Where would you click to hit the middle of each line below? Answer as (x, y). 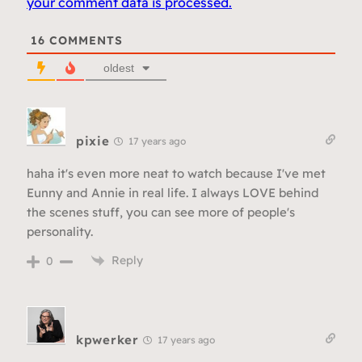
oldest (118, 68)
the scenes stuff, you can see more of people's (161, 213)
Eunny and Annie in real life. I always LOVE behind (173, 193)
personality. (60, 232)
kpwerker (107, 340)
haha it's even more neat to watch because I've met (176, 174)
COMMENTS (84, 41)
